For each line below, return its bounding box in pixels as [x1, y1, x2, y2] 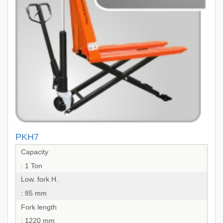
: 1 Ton [21, 161, 42, 170]
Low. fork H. [21, 175, 58, 184]
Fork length [21, 203, 57, 211]
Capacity [21, 147, 48, 156]
